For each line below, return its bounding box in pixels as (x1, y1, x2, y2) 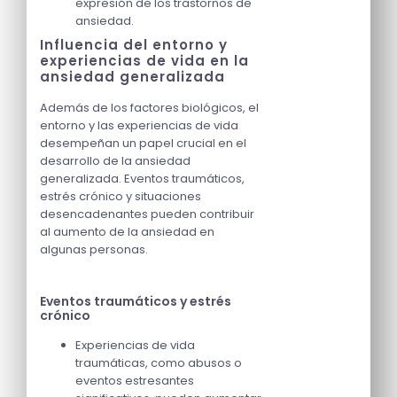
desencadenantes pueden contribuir (40, 205, 254, 222)
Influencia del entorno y (40, 35, 228, 54)
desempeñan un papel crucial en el (40, 134, 246, 152)
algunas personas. (40, 240, 148, 258)
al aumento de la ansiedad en (40, 222, 214, 240)
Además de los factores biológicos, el (40, 98, 259, 116)
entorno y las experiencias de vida (40, 116, 238, 134)
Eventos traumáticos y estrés (40, 292, 231, 310)
